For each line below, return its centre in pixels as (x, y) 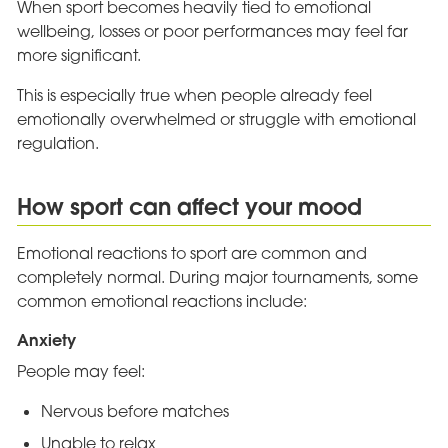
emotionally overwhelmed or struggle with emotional (216, 119)
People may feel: (80, 370)
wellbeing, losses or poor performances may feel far (212, 31)
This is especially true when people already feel (194, 95)
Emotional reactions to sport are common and (191, 253)
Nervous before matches (134, 410)
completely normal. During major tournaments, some (217, 277)
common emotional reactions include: (161, 301)
